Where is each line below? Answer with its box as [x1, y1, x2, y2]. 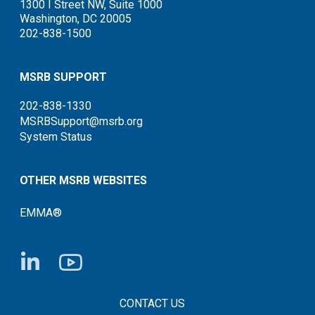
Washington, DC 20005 [19, 11, 131, 25]
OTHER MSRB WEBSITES [19, 173, 147, 187]
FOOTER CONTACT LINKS [18, 292, 153, 306]
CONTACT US [120, 296, 185, 310]
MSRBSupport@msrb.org [19, 114, 143, 128]
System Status [19, 129, 92, 143]
